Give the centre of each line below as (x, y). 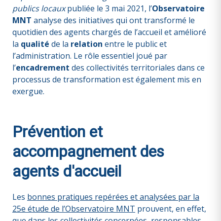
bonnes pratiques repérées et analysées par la (113, 197)
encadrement (43, 68)
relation (87, 44)
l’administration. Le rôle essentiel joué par (90, 56)
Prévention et (57, 132)
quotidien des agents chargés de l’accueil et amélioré (109, 32)
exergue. (28, 91)
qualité (35, 44)
